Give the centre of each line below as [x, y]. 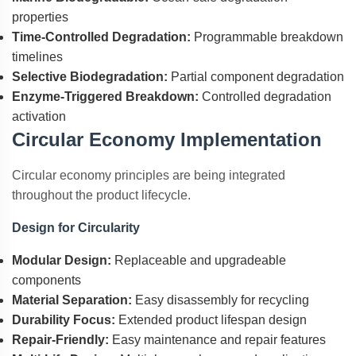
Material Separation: [72, 300]
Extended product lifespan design [211, 320]
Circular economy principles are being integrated [149, 175]
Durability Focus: [64, 320]
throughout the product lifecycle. [101, 195]
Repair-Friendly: [60, 340]
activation [39, 116]
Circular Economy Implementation [167, 139]
